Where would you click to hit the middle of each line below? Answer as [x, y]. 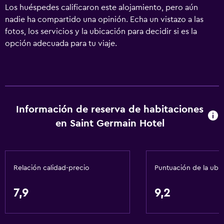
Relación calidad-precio [51, 168]
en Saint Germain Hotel [110, 123]
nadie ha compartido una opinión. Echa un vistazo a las [104, 19]
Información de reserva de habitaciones [110, 109]
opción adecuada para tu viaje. [61, 43]
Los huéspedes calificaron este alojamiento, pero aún [101, 7]
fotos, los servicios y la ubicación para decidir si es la [101, 31]
